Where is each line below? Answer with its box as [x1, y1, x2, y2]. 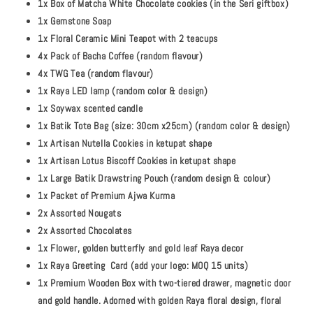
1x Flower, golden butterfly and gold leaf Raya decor [38, 242, 244, 255]
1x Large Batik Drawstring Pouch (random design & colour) [38, 172, 271, 185]
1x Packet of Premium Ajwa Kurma [38, 189, 175, 203]
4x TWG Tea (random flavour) [38, 67, 154, 80]
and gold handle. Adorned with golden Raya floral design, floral [38, 294, 282, 307]
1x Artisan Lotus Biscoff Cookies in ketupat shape [38, 154, 236, 168]
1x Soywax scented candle [38, 102, 143, 115]
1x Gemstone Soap [38, 15, 112, 28]
